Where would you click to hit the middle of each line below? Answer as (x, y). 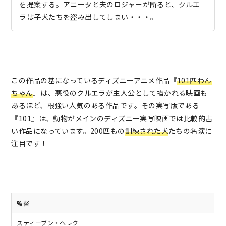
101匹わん (194, 80)
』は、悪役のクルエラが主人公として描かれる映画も (120, 93)
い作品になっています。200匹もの (68, 131)
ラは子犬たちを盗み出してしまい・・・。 (89, 17)
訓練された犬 (147, 131)
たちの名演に (190, 131)
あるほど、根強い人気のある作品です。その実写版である (105, 106)
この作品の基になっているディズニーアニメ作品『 (94, 80)
